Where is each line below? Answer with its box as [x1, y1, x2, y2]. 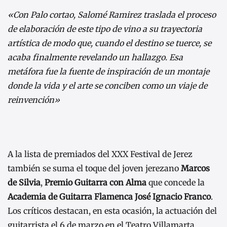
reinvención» [8, 94, 60, 105]
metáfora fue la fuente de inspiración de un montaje [8, 66, 209, 77]
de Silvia [8, 177, 41, 187]
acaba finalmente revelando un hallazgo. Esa [8, 52, 183, 62]
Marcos [181, 163, 210, 173]
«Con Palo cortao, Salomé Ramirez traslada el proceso [8, 9, 216, 20]
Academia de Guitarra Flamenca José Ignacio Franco [8, 191, 211, 202]
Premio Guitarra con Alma [45, 177, 146, 187]
